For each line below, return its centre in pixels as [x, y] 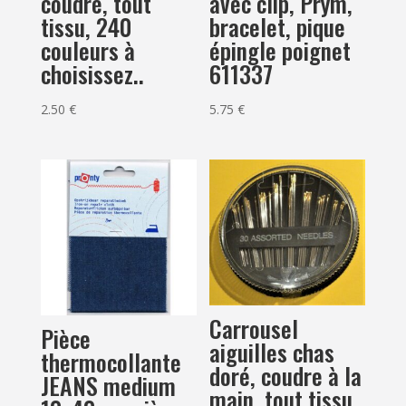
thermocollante [111, 362]
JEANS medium [108, 385]
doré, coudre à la [286, 375]
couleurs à [87, 51]
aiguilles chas [272, 352]
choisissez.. [92, 74]
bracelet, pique [278, 27]
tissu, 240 [86, 27]
